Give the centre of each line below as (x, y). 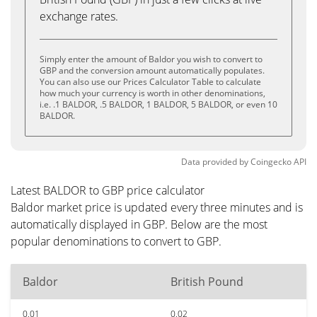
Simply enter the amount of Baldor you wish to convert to (151, 59)
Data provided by (215, 162)
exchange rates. (79, 16)
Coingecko (271, 162)
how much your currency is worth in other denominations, (152, 93)
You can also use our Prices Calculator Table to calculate (150, 82)
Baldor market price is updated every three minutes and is (157, 207)
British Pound (207, 282)
